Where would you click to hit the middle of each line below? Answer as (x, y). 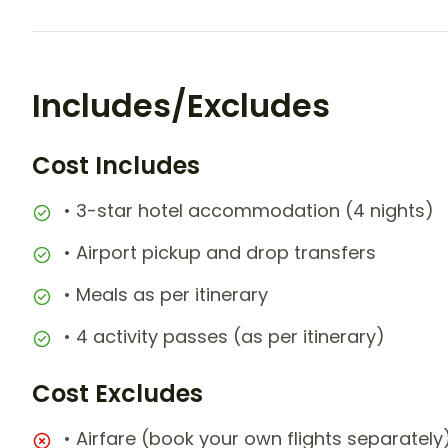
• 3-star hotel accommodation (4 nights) (249, 211)
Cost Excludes (117, 394)
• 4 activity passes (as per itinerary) (224, 337)
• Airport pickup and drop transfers (220, 253)
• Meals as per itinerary (166, 295)
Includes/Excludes (181, 106)
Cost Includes (116, 166)
